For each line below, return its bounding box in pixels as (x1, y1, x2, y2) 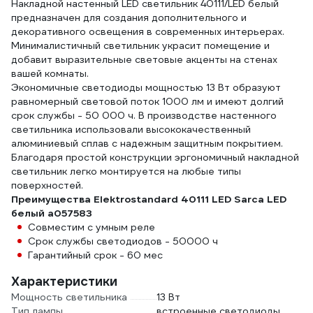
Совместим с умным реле (28, 221, 155, 233)
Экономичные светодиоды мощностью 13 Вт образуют (11, 81, 281, 94)
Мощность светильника (11, 291, 127, 303)
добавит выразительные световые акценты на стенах (11, 53, 277, 66)
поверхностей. (11, 179, 83, 191)
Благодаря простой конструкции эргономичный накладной (11, 151, 299, 163)
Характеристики (11, 273, 117, 289)
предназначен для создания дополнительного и (11, 11, 247, 24)
